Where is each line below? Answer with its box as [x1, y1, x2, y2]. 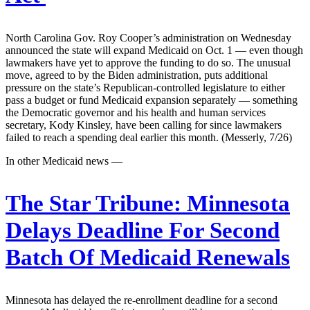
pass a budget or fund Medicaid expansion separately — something [6, 93, 298, 106]
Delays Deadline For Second [6, 217, 280, 243]
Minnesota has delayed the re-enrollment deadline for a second [6, 293, 277, 306]
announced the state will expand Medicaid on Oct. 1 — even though [6, 44, 303, 56]
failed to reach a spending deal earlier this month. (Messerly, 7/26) [6, 131, 292, 143]
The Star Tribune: [6, 190, 181, 216]
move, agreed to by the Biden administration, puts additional [6, 69, 268, 81]
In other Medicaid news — [6, 154, 122, 167]
